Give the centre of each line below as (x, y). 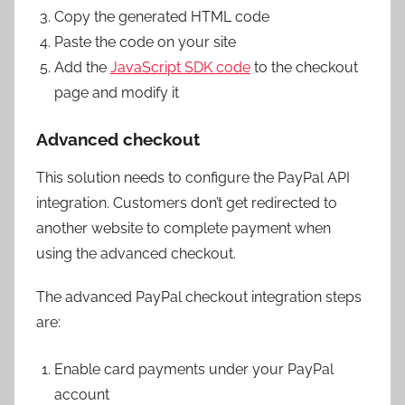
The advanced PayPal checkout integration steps (199, 297)
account (82, 395)
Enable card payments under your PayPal (194, 369)
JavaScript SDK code (180, 67)
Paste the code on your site (145, 42)
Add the (82, 67)
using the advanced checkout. (136, 254)
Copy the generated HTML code (162, 17)
